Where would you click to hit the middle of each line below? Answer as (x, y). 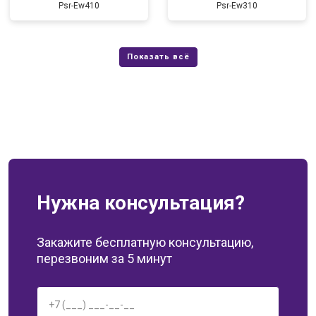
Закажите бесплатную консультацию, (145, 242)
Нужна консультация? (141, 203)
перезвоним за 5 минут (104, 259)
